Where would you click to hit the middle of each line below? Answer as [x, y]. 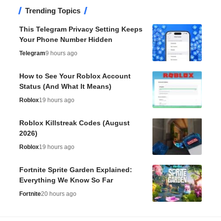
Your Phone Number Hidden [66, 39]
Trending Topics [53, 11]
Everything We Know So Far [66, 180]
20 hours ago [59, 194]
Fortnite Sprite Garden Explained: [76, 170]
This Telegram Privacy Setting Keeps [81, 29]
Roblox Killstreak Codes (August [74, 123]
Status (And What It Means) [65, 86]
